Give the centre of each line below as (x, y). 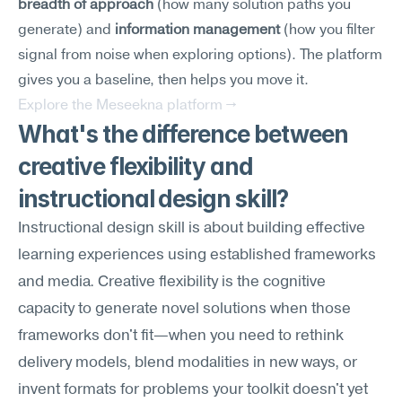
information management (197, 31)
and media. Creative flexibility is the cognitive (172, 282)
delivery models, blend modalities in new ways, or (188, 363)
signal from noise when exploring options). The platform (200, 56)
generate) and (66, 31)
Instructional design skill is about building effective (192, 228)
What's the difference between (183, 134)
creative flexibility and (136, 166)
